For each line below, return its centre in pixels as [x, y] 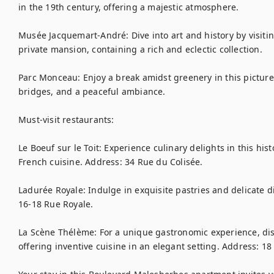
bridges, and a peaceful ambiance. [92, 91]
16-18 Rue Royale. [56, 204]
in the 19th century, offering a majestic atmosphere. [129, 7]
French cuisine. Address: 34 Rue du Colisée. [111, 162]
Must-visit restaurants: [66, 120]
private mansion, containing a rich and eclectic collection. [140, 49]
